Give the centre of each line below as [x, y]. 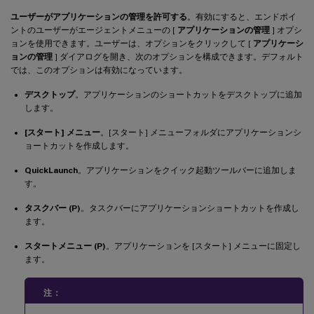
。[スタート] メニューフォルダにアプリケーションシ [201, 132]
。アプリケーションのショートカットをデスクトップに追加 [189, 94]
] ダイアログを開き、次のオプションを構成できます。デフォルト [178, 56]
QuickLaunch [51, 170]
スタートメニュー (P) [65, 246]
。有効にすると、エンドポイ [242, 16]
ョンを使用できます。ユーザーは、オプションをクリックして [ [132, 43]
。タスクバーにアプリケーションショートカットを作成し [190, 208]
